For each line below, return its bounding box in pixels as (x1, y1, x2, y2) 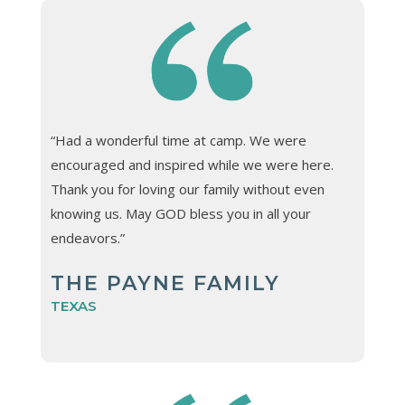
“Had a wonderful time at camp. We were (50, 131, 306, 150)
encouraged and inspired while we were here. (50, 155, 334, 174)
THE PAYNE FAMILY (50, 271, 280, 297)
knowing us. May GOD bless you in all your (50, 204, 311, 223)
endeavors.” (50, 229, 125, 248)
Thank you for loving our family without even (50, 180, 325, 199)
